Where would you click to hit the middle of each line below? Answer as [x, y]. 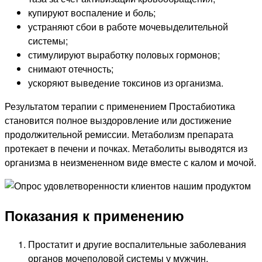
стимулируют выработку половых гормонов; [124, 55]
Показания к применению [94, 216]
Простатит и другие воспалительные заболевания [137, 244]
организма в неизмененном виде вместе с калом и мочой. [130, 163]
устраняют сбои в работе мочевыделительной [128, 27]
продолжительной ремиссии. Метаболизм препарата [119, 135]
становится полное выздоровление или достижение [118, 120]
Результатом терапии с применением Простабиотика [120, 106]
